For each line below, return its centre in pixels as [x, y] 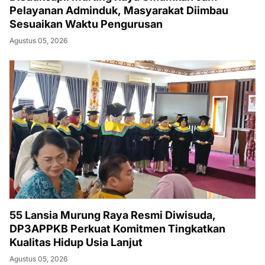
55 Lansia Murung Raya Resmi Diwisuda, [113, 215]
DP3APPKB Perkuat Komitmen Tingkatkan [117, 228]
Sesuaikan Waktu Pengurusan [86, 24]
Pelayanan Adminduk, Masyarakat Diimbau [119, 10]
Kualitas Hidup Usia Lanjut [76, 242]
